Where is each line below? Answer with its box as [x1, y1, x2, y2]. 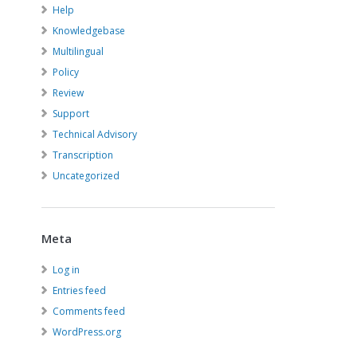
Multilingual [53, 45, 104, 58]
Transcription [53, 148, 114, 162]
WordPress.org [53, 325, 122, 339]
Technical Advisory [53, 127, 138, 141]
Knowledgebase [53, 24, 126, 37]
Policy [53, 65, 80, 79]
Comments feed [53, 304, 126, 318]
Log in [53, 263, 80, 277]
